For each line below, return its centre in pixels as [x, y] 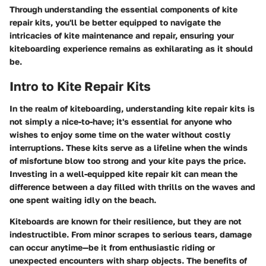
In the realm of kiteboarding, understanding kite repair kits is [132, 109]
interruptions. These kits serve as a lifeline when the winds [129, 148]
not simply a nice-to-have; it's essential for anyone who [121, 122]
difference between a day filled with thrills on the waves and [132, 187]
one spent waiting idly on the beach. [83, 200]
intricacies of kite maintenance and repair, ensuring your [122, 35]
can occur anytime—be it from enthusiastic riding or [112, 248]
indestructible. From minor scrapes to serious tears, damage [131, 235]
